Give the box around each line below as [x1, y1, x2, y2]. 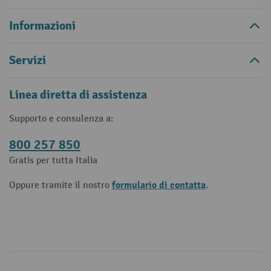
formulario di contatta [112, 179, 206, 191]
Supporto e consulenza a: [9, 113, 113, 125]
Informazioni [9, 18, 76, 33]
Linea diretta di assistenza [9, 87, 147, 102]
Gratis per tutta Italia [9, 155, 97, 166]
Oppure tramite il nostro [9, 180, 112, 191]
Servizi [9, 53, 46, 68]
